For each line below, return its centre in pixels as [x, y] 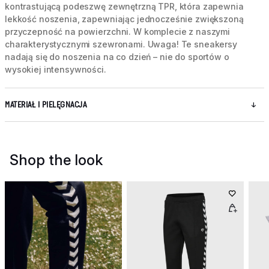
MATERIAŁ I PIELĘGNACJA [46, 104]
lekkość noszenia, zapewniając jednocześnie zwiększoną [124, 19]
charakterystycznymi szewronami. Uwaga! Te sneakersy [121, 44]
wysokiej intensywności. [56, 69]
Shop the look [56, 160]
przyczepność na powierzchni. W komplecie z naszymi [117, 31]
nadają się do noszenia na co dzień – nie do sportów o [117, 56]
